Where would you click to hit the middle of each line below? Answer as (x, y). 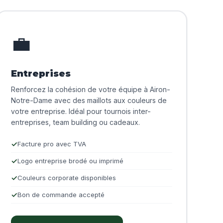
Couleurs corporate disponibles (67, 178)
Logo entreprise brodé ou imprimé (70, 161)
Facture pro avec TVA (52, 144)
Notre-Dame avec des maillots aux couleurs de (89, 101)
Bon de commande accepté (61, 195)
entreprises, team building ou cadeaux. (75, 122)
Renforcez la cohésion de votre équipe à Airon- (91, 90)
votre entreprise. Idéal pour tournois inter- (81, 111)
